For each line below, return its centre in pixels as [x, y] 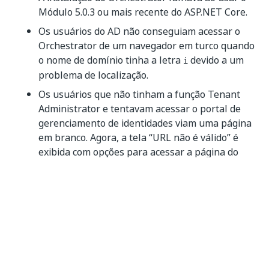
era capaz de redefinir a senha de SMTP [128, 214]
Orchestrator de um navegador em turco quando [147, 46]
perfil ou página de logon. [95, 166]
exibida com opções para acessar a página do [138, 152]
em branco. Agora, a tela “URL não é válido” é [138, 138]
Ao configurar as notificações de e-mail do [131, 186]
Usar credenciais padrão [175, 200]
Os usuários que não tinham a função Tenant [139, 94]
